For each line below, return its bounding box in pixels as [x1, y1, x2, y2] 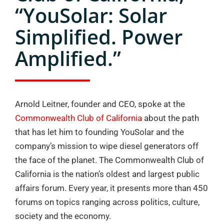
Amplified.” [15, 44, 121, 72]
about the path [142, 113, 199, 123]
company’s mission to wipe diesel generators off [15, 141, 198, 151]
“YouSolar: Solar [15, 1, 167, 29]
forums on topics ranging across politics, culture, [15, 197, 199, 207]
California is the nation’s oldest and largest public [15, 169, 199, 179]
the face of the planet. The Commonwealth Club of [15, 155, 204, 165]
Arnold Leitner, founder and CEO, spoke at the [15, 99, 185, 109]
